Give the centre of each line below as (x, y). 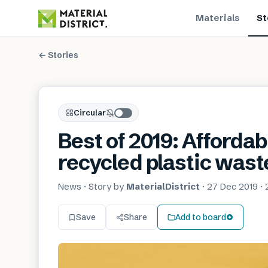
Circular (90, 112)
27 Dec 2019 (232, 186)
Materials (217, 17)
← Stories (58, 55)
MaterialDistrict (163, 186)
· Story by (103, 186)
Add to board (201, 217)
